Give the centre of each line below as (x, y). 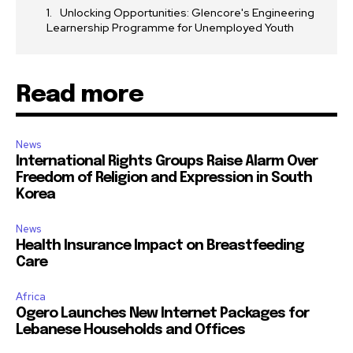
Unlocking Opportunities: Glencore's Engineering (187, 12)
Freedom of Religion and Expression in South (164, 178)
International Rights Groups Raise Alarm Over (167, 161)
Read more (80, 95)
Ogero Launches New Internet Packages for (162, 313)
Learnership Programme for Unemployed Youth (170, 27)
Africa (31, 296)
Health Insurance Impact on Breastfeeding (160, 245)
